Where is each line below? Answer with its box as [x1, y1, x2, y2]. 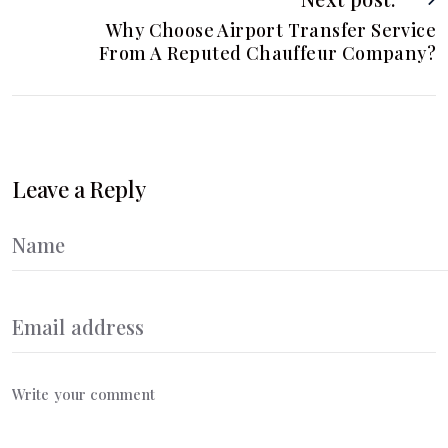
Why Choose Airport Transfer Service [106, 17, 436, 42]
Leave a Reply [12, 173, 146, 204]
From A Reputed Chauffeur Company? [98, 40, 436, 65]
